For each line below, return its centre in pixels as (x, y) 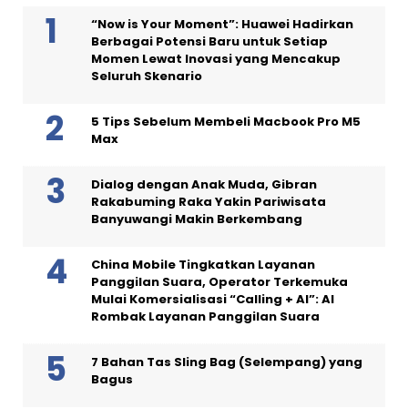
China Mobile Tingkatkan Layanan (203, 264)
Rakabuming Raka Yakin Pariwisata (209, 201)
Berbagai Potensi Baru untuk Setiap (209, 41)
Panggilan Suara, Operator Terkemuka (219, 281)
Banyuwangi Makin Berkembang (197, 219)
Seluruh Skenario (147, 76)
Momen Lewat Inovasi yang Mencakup (216, 58)
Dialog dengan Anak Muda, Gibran (204, 184)
